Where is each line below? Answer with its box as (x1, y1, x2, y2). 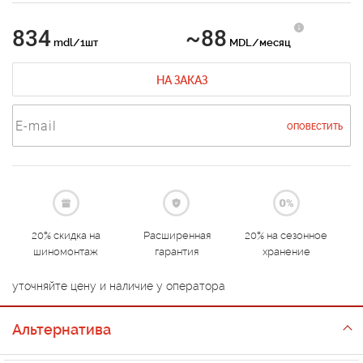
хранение (262, 246, 310, 258)
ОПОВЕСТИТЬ (287, 122, 343, 131)
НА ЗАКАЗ (156, 74, 207, 87)
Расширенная (143, 229, 211, 241)
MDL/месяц (227, 36, 291, 49)
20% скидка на (31, 229, 100, 241)
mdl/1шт (51, 36, 98, 49)
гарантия (155, 246, 199, 258)
